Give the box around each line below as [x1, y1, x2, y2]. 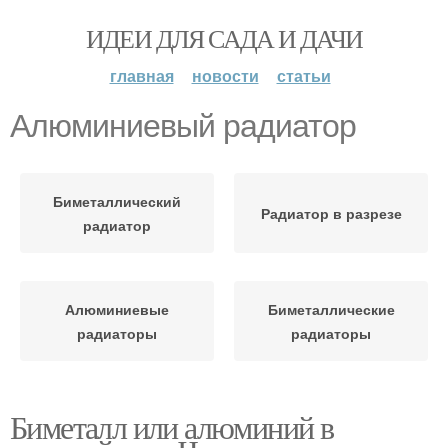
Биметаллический [53, 191, 181, 211]
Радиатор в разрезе [260, 203, 402, 223]
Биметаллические [267, 299, 395, 319]
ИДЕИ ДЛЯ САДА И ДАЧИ [85, 21, 363, 55]
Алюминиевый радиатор [10, 108, 356, 144]
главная [109, 64, 174, 87]
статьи [276, 64, 331, 87]
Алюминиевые [65, 299, 169, 319]
